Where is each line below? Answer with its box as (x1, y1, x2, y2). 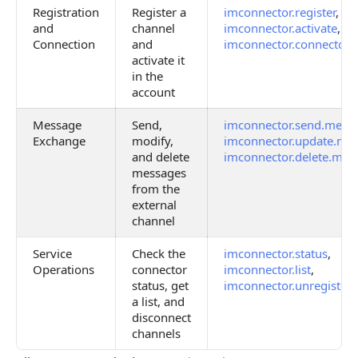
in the (132, 68, 163, 84)
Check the (132, 245, 185, 261)
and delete (132, 149, 189, 165)
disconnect (132, 309, 191, 325)
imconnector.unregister (224, 277, 352, 293)
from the (132, 181, 180, 197)
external (132, 197, 177, 213)
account (132, 84, 175, 100)
